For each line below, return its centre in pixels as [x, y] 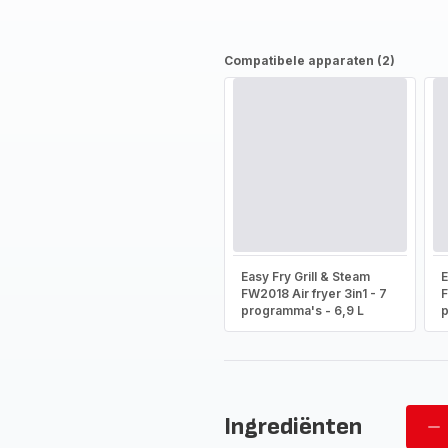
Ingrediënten [292, 426]
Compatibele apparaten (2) [309, 60]
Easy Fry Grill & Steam [305, 276]
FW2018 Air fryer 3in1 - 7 [313, 293]
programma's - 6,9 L [302, 310]
